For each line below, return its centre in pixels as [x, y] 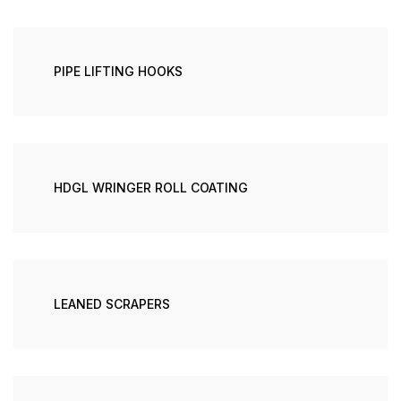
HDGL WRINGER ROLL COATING [151, 188]
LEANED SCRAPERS [112, 304]
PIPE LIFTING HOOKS [118, 71]
